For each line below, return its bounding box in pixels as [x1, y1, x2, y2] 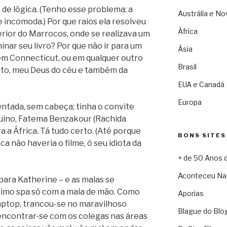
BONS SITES [177, 132, 226, 139]
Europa [177, 98, 202, 107]
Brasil [177, 62, 197, 71]
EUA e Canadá [177, 80, 224, 89]
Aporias [177, 189, 204, 198]
